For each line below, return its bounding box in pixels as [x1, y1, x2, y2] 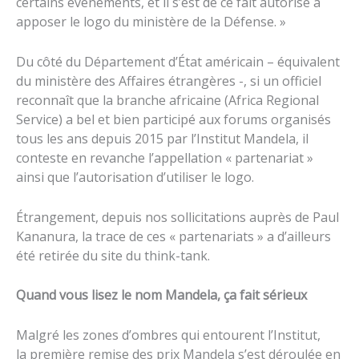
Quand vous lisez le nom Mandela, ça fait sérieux [16, 286, 307, 305]
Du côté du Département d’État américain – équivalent [16, 52, 340, 71]
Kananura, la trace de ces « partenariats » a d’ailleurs [16, 227, 331, 245]
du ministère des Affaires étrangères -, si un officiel [16, 71, 321, 90]
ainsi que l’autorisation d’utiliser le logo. [16, 167, 254, 186]
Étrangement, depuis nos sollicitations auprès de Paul [16, 208, 339, 226]
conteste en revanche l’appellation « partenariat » [16, 148, 313, 167]
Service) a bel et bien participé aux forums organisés [16, 110, 331, 128]
